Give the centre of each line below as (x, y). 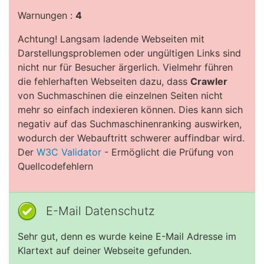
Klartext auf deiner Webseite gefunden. (105, 250)
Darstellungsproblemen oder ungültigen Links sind (129, 53)
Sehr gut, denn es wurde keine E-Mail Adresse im (127, 236)
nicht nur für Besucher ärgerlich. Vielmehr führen (125, 67)
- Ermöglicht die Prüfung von (167, 152)
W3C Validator (69, 152)
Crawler (209, 81)
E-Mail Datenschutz (100, 211)
